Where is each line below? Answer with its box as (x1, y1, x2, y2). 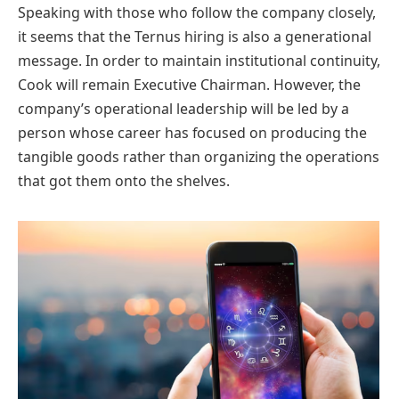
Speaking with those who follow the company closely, (18, 3, 376, 23)
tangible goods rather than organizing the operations (18, 147, 379, 167)
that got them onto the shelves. (18, 171, 230, 191)
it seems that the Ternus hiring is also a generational (18, 27, 371, 47)
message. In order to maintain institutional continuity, (18, 51, 380, 71)
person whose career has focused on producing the (18, 123, 367, 143)
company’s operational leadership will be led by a (18, 99, 349, 119)
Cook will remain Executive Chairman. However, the (18, 75, 361, 95)
